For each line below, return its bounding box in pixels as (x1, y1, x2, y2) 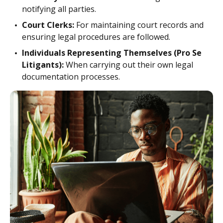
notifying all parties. (22, 3, 96, 14)
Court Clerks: (22, 19, 74, 30)
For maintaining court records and (74, 19, 204, 30)
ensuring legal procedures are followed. (22, 31, 170, 42)
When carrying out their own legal (64, 59, 193, 70)
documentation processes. (22, 71, 120, 82)
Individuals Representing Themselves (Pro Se (22, 47, 202, 58)
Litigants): (22, 59, 64, 70)
